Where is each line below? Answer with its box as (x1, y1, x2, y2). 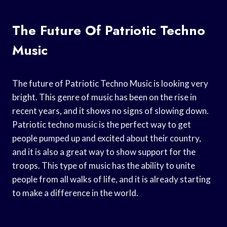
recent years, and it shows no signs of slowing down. (12, 105, 209, 116)
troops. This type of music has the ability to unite (12, 160, 195, 171)
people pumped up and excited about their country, (12, 132, 201, 143)
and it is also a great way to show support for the (12, 146, 196, 157)
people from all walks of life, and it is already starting (12, 173, 211, 184)
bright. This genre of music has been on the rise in (12, 91, 197, 102)
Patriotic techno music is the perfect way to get (12, 119, 191, 130)
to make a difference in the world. (12, 187, 138, 198)
